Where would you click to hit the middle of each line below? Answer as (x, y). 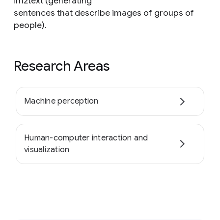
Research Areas (62, 66)
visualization (47, 150)
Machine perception (61, 101)
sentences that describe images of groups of (104, 13)
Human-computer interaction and (86, 138)
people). (30, 25)
